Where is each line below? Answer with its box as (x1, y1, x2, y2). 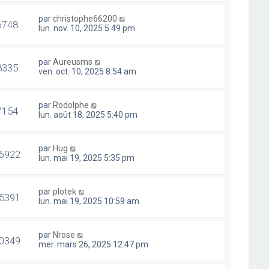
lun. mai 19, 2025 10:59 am (38, 196, 140, 206)
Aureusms (53, 57, 93, 67)
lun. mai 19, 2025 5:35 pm (38, 153, 135, 163)
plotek (53, 187, 77, 196)
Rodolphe (53, 100, 89, 110)
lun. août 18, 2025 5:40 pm (38, 110, 138, 119)
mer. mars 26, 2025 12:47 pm (38, 240, 149, 249)
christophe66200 (53, 14, 118, 23)
